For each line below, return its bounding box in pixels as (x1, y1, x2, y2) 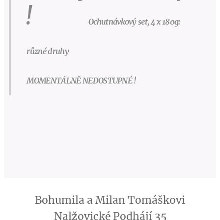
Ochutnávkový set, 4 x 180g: (88, 16, 201, 27)
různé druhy (25, 46, 192, 56)
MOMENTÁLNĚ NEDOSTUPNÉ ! (25, 75, 137, 85)
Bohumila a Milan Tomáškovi (35, 193, 185, 207)
